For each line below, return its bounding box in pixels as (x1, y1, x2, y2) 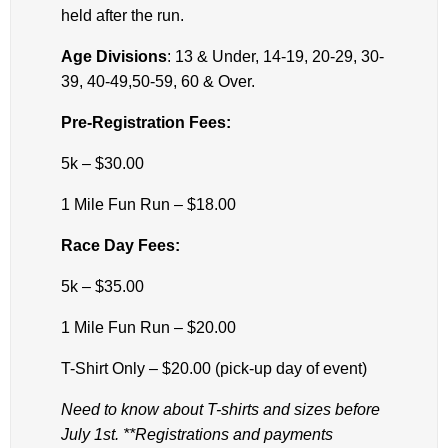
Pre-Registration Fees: (61, 114, 231, 131)
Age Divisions (61, 48, 167, 65)
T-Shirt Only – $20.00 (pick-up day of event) (61, 360, 367, 377)
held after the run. (61, 7, 184, 24)
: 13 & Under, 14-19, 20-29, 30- (167, 48, 384, 65)
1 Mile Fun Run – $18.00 (61, 196, 236, 213)
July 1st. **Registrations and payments (61, 426, 333, 443)
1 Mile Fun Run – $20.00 (61, 319, 236, 336)
